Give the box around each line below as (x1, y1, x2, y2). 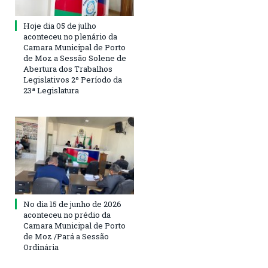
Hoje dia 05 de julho (23, 20, 96, 31)
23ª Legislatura (23, 84, 79, 96)
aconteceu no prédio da (23, 209, 111, 221)
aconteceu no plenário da (23, 31, 117, 42)
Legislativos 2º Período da (23, 74, 122, 85)
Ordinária (23, 242, 59, 253)
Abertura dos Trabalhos (23, 63, 112, 74)
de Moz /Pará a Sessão (23, 231, 109, 242)
